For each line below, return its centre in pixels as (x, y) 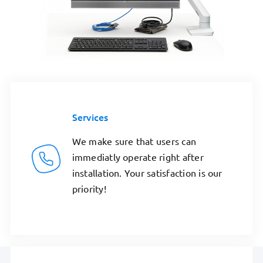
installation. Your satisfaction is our (147, 173)
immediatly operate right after (138, 157)
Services (90, 117)
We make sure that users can (134, 141)
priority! (89, 189)
